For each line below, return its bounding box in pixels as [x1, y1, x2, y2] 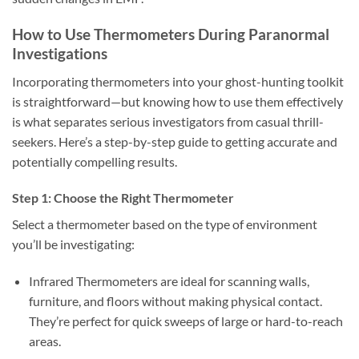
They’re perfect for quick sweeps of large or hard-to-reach [28, 313, 343, 329]
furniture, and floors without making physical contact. [28, 293, 322, 309]
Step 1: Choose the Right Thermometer [12, 190, 234, 206]
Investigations [12, 43, 107, 63]
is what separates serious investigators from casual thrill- [12, 113, 324, 129]
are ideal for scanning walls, [157, 273, 309, 289]
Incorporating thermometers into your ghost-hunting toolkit [12, 73, 344, 89]
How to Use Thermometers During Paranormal [12, 24, 329, 43]
